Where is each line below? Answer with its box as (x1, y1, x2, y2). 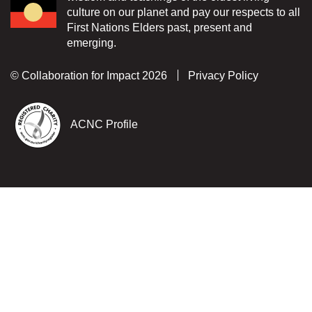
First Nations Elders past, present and (67, 21, 252, 33)
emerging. (67, 36, 116, 49)
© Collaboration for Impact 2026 (10, 69, 167, 81)
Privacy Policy (188, 69, 258, 81)
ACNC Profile (70, 118, 138, 130)
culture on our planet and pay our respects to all (67, 6, 300, 18)
